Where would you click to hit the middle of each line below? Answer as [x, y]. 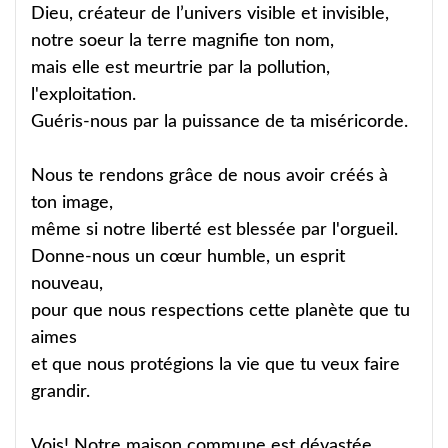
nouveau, [67, 283]
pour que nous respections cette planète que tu [220, 310]
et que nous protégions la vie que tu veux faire [215, 364]
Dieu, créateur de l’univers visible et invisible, [210, 13]
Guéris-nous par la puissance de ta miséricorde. [219, 121]
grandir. [60, 391]
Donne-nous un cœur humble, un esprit [188, 256]
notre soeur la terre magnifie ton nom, [182, 40]
